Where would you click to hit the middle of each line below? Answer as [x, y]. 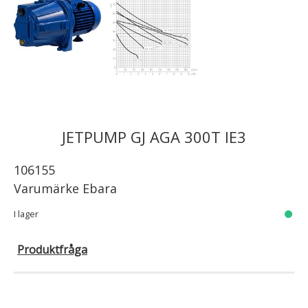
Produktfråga [52, 249]
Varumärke [48, 189]
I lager [26, 213]
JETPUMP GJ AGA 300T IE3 [156, 137]
